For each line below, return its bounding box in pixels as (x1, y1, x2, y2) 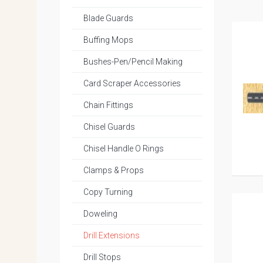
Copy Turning (83, 187, 133, 197)
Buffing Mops (83, 35, 133, 45)
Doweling (83, 209, 117, 218)
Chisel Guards (83, 122, 135, 131)
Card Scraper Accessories (83, 79, 181, 88)
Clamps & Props (83, 166, 144, 175)
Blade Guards (83, 14, 133, 23)
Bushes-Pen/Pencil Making (83, 57, 183, 66)
